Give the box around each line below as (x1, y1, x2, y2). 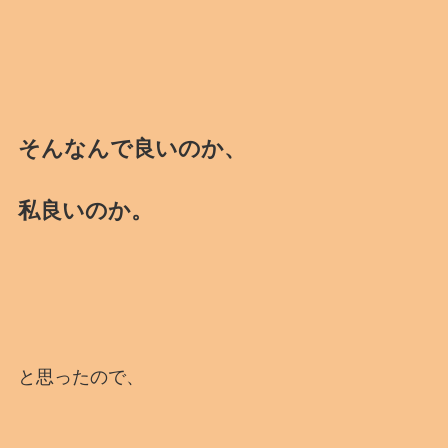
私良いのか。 (17, 197, 153, 223)
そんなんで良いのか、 (17, 135, 246, 161)
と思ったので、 (17, 366, 144, 387)
